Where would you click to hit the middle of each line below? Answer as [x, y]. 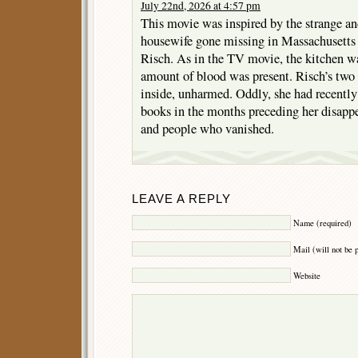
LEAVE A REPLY [181, 199]
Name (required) [322, 223]
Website [307, 275]
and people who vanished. [207, 129]
